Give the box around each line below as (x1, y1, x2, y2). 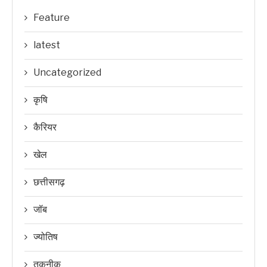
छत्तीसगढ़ (33, 176, 65, 188)
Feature (33, 11, 70, 23)
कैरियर (33, 121, 57, 133)
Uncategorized (33, 66, 101, 78)
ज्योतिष (33, 231, 58, 243)
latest (33, 39, 60, 51)
